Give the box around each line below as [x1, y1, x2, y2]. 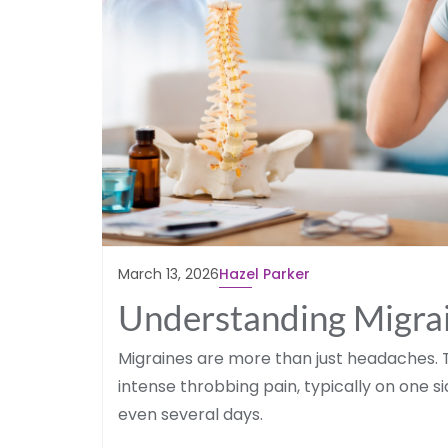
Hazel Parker [219, 263, 310, 284]
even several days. [118, 402, 263, 426]
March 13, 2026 [118, 263, 219, 284]
